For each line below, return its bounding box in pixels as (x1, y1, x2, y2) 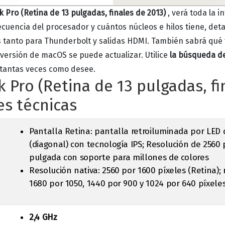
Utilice (145, 50, 170, 60)
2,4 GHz (29, 212, 57, 222)
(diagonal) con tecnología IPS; (29, 139, 146, 150)
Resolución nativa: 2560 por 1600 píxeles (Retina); (29, 165, 223, 176)
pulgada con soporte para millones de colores (29, 152, 209, 163)
